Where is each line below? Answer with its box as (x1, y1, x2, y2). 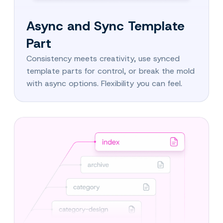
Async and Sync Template (26, 17, 185, 35)
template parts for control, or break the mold (26, 66, 195, 77)
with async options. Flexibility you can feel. (26, 78, 182, 89)
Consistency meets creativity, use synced (26, 53, 180, 64)
